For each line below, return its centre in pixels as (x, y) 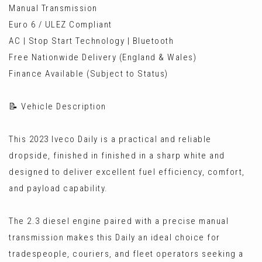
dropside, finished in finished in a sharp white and (117, 156)
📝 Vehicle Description (58, 106)
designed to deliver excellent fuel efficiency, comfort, (127, 172)
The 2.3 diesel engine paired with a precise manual (119, 221)
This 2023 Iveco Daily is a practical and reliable (110, 139)
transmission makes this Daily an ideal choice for (115, 237)
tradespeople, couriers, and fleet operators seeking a (126, 254)
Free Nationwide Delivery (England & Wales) (103, 57)
